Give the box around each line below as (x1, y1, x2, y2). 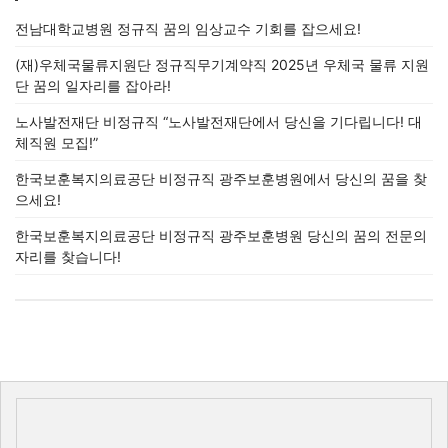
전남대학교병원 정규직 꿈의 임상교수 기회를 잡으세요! (15, 20, 361, 37)
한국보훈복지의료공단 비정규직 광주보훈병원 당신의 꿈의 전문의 (15, 227, 427, 244)
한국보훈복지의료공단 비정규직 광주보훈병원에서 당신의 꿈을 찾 (15, 170, 427, 187)
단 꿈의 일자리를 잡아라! (15, 77, 171, 94)
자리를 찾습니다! (15, 248, 121, 265)
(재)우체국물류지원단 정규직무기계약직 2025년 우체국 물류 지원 (15, 56, 429, 73)
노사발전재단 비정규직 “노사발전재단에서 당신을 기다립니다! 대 (15, 113, 422, 130)
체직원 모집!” (15, 134, 98, 151)
